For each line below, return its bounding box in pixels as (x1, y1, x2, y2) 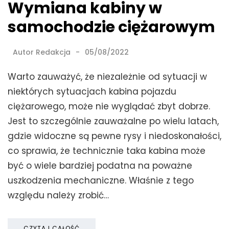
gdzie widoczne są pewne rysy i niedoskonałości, (8, 129, 221, 142)
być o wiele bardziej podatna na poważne (8, 159, 192, 172)
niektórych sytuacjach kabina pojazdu (8, 85, 176, 98)
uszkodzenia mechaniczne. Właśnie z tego (8, 174, 194, 187)
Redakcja (36, 47, 71, 57)
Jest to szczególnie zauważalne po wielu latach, (8, 114, 219, 127)
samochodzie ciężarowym (8, 16, 215, 38)
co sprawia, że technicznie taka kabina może (8, 144, 205, 157)
